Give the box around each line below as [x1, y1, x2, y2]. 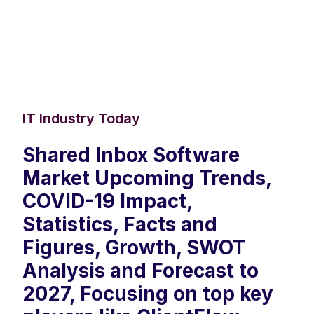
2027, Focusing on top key [22, 282, 273, 306]
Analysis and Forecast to [22, 259, 259, 283]
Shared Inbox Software [22, 143, 240, 168]
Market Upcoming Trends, [22, 166, 271, 191]
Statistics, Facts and [22, 212, 217, 237]
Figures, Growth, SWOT [22, 235, 246, 260]
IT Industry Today [22, 110, 140, 128]
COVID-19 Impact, [22, 189, 192, 214]
